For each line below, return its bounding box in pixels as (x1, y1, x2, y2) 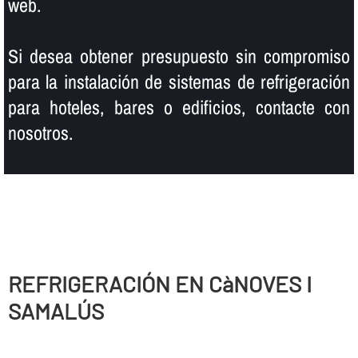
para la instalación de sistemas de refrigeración (7, 68, 351, 94)
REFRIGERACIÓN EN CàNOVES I (7, 270, 312, 298)
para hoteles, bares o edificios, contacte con (7, 93, 351, 120)
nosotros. (7, 119, 73, 145)
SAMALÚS (7, 297, 104, 325)
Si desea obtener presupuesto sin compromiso (7, 42, 351, 69)
